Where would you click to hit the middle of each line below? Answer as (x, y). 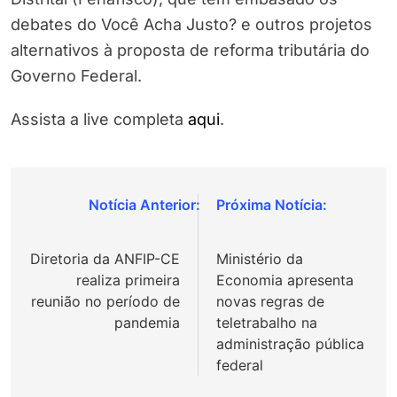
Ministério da (260, 259)
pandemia (147, 323)
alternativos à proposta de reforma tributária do (190, 51)
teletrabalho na (267, 323)
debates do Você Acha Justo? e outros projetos (191, 25)
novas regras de (270, 302)
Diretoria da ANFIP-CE (105, 259)
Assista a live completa (99, 120)
